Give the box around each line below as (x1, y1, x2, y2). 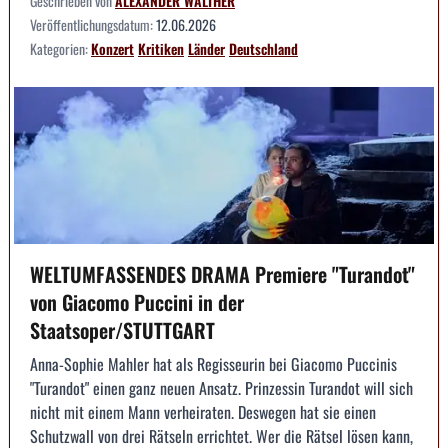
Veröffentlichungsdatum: (30, 13, 156, 35)
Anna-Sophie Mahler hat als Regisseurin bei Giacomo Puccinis (30, 352, 397, 377)
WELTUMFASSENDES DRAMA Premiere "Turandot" (30, 259, 415, 290)
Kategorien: (30, 37, 91, 59)
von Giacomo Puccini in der (30, 287, 244, 318)
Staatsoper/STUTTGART (30, 315, 215, 346)
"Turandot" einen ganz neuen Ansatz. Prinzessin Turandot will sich (30, 376, 413, 401)
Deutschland (229, 37, 298, 59)
